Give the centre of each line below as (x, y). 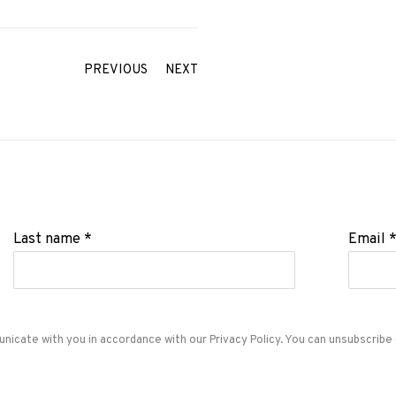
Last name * (52, 239)
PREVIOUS (116, 70)
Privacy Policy (245, 339)
